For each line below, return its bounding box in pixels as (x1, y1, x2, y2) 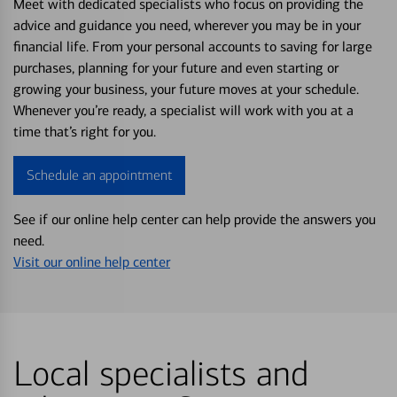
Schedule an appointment (27, 167, 172, 184)
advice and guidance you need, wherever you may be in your (13, 17, 361, 35)
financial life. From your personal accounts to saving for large (13, 38, 372, 56)
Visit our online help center (13, 253, 170, 271)
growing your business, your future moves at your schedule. (13, 81, 359, 98)
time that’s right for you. (13, 123, 156, 141)
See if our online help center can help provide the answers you (13, 211, 376, 229)
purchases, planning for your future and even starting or (13, 59, 339, 77)
